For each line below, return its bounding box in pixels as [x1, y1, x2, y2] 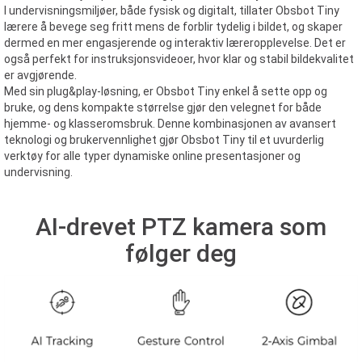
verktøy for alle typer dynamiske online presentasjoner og [4, 149, 301, 162]
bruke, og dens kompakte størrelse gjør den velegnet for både [4, 101, 322, 114]
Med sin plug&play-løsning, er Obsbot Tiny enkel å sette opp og [4, 85, 327, 98]
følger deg [125, 239, 237, 267]
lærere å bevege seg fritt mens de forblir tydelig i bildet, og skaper [4, 20, 343, 33]
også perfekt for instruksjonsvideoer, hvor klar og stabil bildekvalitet [4, 53, 354, 65]
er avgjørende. [4, 69, 77, 82]
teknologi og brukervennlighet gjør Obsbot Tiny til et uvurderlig [4, 133, 324, 146]
